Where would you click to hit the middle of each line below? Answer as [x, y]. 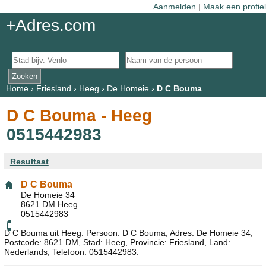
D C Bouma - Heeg [80, 115]
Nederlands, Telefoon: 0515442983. [72, 251]
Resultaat [29, 161]
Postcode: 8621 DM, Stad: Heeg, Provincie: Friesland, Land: [117, 242]
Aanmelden [175, 6]
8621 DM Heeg [49, 204]
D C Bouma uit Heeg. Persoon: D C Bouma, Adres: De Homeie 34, [129, 232]
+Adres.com [50, 26]
